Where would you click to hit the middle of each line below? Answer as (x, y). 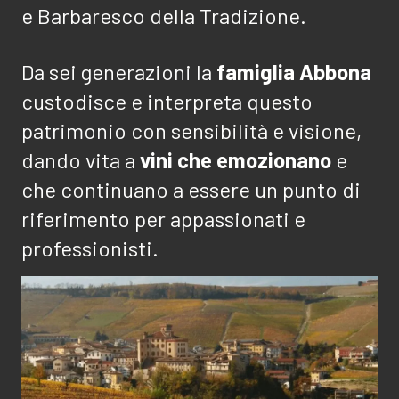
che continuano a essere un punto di (191, 190)
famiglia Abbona (294, 72)
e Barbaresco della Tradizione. (164, 16)
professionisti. (90, 248)
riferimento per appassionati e (163, 219)
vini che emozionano (236, 160)
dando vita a (81, 160)
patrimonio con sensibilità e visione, (191, 131)
